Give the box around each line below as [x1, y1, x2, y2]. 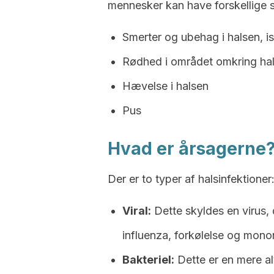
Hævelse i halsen [122, 80, 209, 92]
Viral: [122, 204, 151, 217]
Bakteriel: [122, 253, 174, 266]
